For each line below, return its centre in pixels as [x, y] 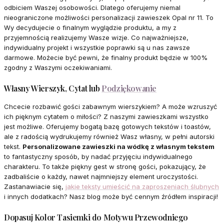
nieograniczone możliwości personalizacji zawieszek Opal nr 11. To [109, 18]
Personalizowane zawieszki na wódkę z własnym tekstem [118, 147]
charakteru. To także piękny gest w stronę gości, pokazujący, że [105, 167]
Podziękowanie [129, 88]
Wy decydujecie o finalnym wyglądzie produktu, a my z [90, 28]
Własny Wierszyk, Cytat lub [53, 88]
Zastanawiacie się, [35, 187]
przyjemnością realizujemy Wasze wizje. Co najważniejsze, [96, 38]
